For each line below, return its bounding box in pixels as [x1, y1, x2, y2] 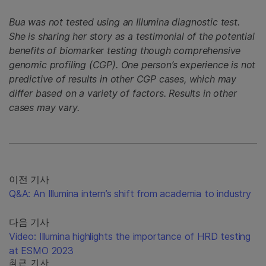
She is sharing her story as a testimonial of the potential [9, 30, 255, 42]
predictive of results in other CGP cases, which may [9, 72, 237, 85]
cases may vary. [9, 101, 80, 113]
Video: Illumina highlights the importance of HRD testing [9, 230, 251, 242]
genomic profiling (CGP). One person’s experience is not [9, 58, 256, 71]
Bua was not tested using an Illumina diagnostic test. [9, 15, 240, 28]
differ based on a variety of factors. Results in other [9, 87, 237, 99]
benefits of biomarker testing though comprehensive [9, 44, 241, 56]
